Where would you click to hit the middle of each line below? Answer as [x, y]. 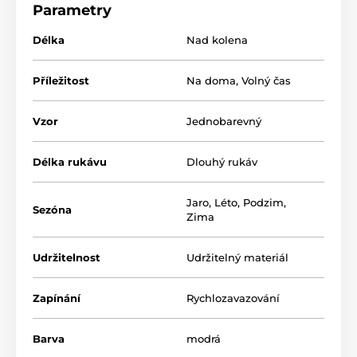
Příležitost [61, 81]
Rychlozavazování [233, 298]
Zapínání [57, 298]
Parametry [72, 11]
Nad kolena [217, 40]
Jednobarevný [224, 122]
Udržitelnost [67, 258]
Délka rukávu [70, 162]
